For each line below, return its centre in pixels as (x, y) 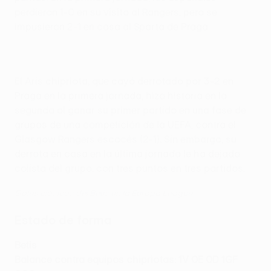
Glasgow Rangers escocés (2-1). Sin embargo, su (126, 139)
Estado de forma (63, 220)
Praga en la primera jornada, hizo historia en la (121, 96)
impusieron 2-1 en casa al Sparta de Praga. (112, 27)
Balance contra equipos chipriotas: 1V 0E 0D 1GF (126, 260)
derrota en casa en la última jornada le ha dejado (127, 154)
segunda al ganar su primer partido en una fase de (130, 110)
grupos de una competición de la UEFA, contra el (125, 125)
